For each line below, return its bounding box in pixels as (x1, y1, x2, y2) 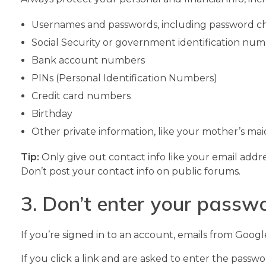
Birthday (31, 107, 72, 119)
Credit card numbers (31, 90, 131, 102)
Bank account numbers (31, 54, 145, 66)
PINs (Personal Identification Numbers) (31, 72, 217, 84)
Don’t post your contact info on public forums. (21, 165, 240, 177)
